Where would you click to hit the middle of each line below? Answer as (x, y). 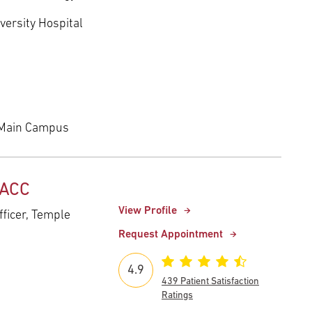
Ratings (177, 296)
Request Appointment (171, 235)
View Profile (148, 211)
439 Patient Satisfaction (210, 282)
